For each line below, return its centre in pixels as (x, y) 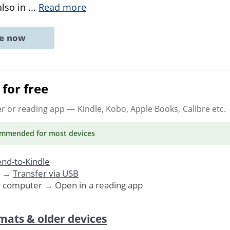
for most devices (65, 133)
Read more (62, 7)
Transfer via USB (46, 173)
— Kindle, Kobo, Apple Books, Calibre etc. (145, 109)
